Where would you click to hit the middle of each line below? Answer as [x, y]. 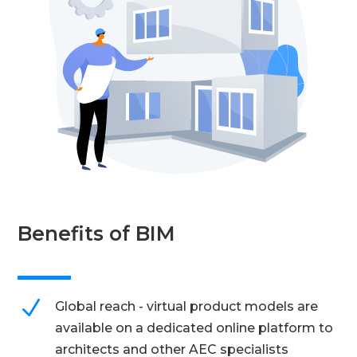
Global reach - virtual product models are [187, 307]
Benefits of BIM [97, 234]
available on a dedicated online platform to [194, 328]
